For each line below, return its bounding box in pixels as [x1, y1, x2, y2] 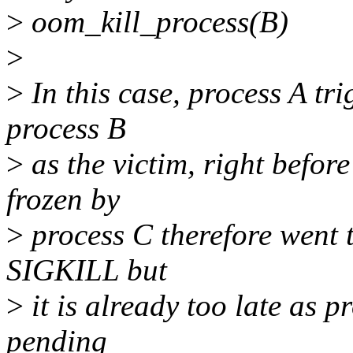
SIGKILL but [6, 253, 167, 288]
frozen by [6, 182, 120, 217]
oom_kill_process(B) [24, 5, 288, 39]
